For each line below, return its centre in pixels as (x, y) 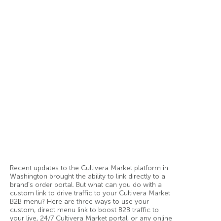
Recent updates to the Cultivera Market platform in (89, 168)
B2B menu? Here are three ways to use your (79, 202)
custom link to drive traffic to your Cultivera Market (90, 193)
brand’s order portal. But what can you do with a (86, 185)
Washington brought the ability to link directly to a (88, 177)
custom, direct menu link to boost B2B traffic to (84, 210)
